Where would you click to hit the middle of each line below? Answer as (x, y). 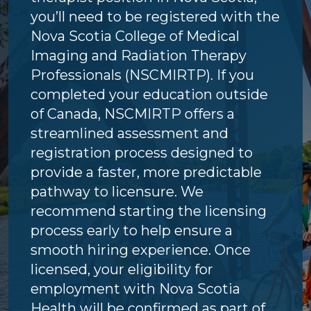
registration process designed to (142, 152)
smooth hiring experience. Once (141, 250)
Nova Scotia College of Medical (135, 36)
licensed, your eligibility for (122, 269)
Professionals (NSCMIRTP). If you (142, 75)
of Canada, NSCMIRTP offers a (133, 114)
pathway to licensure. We (117, 191)
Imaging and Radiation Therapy (138, 55)
